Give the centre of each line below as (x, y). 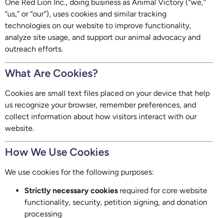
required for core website (163, 191)
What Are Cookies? (51, 73)
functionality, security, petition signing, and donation (116, 202)
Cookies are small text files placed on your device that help (107, 93)
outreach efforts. (34, 49)
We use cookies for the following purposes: (79, 172)
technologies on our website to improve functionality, (98, 26)
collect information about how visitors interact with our (101, 116)
